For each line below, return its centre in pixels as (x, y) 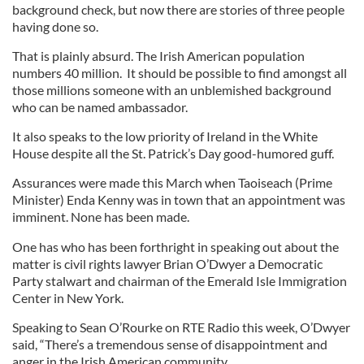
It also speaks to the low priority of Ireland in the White (165, 136)
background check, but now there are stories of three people (178, 9)
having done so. (55, 26)
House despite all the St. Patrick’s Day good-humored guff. (173, 153)
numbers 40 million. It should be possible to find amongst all (180, 73)
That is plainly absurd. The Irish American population (158, 56)
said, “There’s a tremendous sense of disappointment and (170, 344)
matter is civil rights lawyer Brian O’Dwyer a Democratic (167, 264)
